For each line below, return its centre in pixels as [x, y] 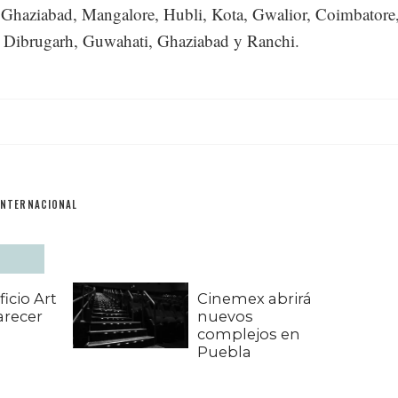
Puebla [225, 352]
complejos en [249, 334]
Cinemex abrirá [255, 299]
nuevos [226, 317]
